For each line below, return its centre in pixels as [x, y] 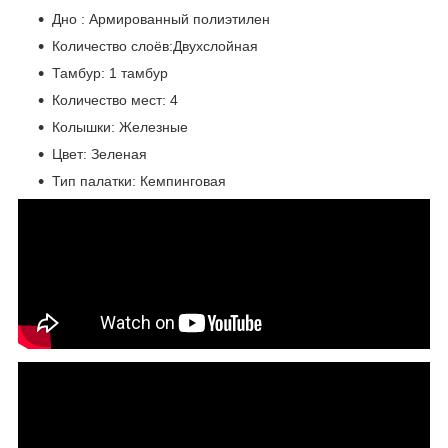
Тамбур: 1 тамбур [110, 72]
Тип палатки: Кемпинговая [139, 180]
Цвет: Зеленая [99, 153]
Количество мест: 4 [115, 99]
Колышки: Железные [120, 126]
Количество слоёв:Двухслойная [155, 45]
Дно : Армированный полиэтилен [161, 18]
